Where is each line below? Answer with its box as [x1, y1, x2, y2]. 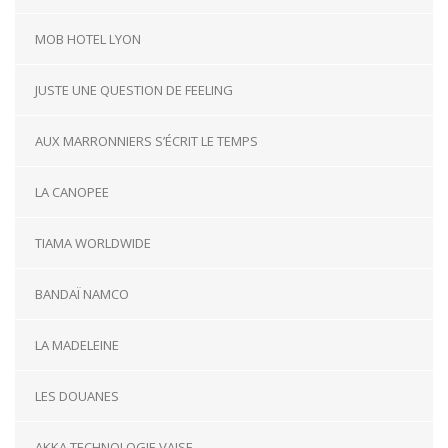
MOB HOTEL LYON [35, 30, 141, 49]
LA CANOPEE [35, 183, 109, 202]
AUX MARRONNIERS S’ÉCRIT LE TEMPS [35, 132, 258, 151]
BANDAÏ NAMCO [35, 285, 129, 304]
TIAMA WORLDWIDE [35, 234, 151, 253]
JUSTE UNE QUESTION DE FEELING [35, 81, 233, 100]
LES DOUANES [35, 387, 119, 406]
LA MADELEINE [35, 336, 119, 355]
